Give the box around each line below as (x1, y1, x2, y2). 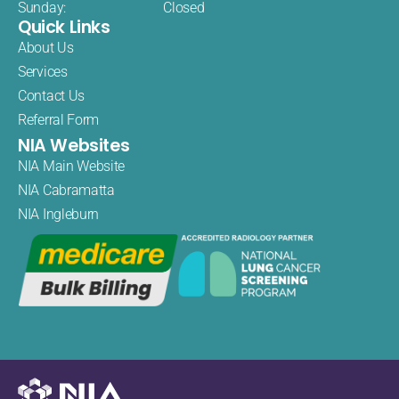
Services (18, 62, 68, 80)
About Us (18, 38, 74, 56)
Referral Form (18, 110, 100, 128)
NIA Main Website (18, 157, 126, 175)
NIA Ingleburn (18, 205, 100, 223)
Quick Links (18, 14, 110, 39)
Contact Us (18, 86, 85, 104)
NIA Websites (18, 133, 130, 158)
